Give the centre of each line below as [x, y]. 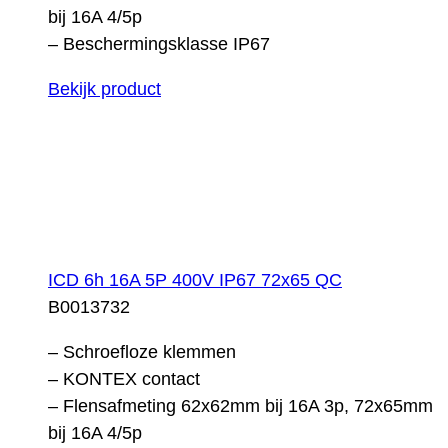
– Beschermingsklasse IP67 [159, 43]
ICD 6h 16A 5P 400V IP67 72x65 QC [195, 279]
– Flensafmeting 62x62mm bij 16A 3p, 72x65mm [240, 405]
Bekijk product [104, 88]
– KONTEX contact [124, 378]
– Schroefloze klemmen [142, 351]
